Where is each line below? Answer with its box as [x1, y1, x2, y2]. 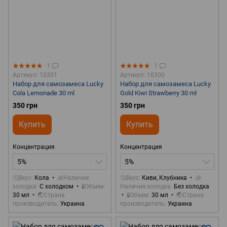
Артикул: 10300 [120, 71, 165, 79]
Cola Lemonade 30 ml [13, 89, 74, 97]
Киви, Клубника [142, 174, 187, 182]
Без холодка [174, 183, 209, 191]
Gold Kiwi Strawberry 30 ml [120, 89, 197, 97]
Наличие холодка [120, 183, 171, 191]
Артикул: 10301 [13, 71, 57, 79]
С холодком [40, 183, 73, 191]
